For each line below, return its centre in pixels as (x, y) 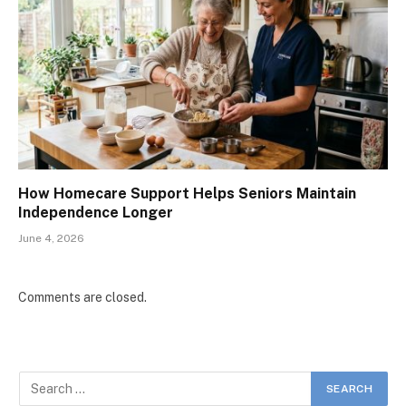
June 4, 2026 (51, 239)
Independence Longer (96, 213)
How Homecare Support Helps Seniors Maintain (187, 194)
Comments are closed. (82, 298)
